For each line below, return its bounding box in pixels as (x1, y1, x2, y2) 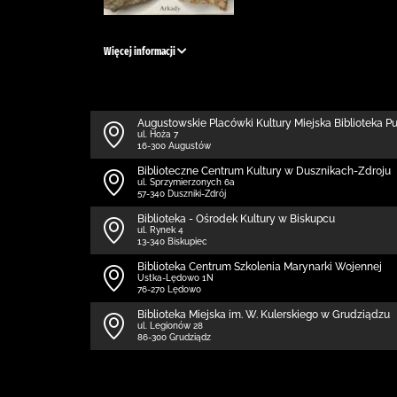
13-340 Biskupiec (137, 237, 207, 246)
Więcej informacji (104, 45, 177, 58)
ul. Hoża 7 (137, 129, 178, 139)
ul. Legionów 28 (137, 321, 203, 331)
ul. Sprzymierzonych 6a (137, 177, 235, 187)
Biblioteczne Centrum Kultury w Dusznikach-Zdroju (137, 165, 391, 177)
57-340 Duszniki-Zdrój (137, 189, 226, 198)
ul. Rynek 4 (137, 225, 183, 235)
